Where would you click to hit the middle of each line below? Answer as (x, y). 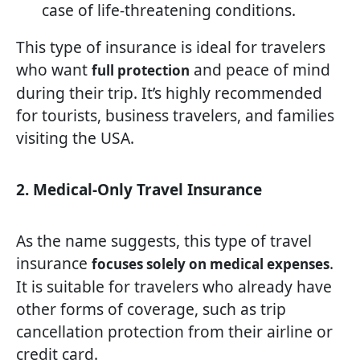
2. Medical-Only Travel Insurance (139, 190)
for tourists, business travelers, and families (175, 116)
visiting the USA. (75, 138)
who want (54, 70)
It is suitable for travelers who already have (174, 287)
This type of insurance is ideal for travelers (171, 47)
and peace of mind (260, 70)
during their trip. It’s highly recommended (169, 93)
